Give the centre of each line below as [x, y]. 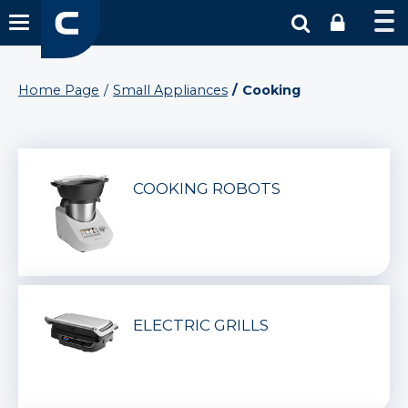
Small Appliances [170, 90]
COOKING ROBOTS [207, 189]
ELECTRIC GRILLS [201, 325]
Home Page [59, 90]
